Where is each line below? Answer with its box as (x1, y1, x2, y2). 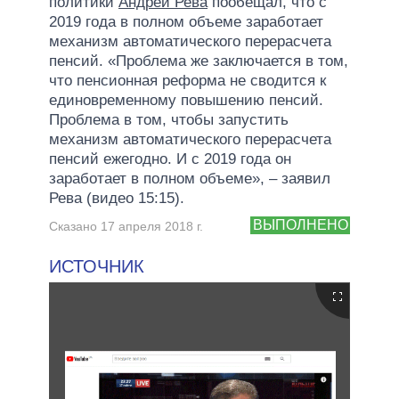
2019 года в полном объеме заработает (49, 12, 323, 30)
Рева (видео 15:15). (49, 189, 184, 207)
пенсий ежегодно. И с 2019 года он (49, 150, 291, 167)
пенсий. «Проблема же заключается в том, (49, 52, 348, 69)
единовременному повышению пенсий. (49, 91, 323, 109)
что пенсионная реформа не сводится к (49, 71, 326, 89)
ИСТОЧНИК (49, 256, 144, 276)
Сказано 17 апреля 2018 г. (49, 218, 203, 233)
